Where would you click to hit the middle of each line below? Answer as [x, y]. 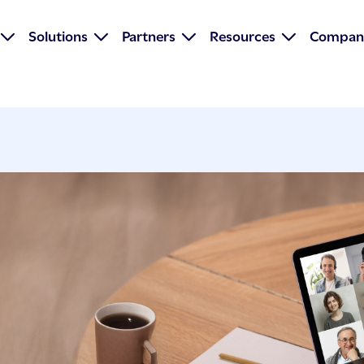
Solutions [58, 35]
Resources [243, 35]
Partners [149, 35]
